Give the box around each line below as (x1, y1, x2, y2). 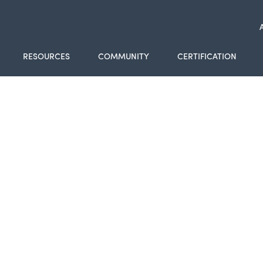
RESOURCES (22, 50, 70, 62)
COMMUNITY (97, 50, 149, 62)
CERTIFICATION (177, 50, 237, 62)
